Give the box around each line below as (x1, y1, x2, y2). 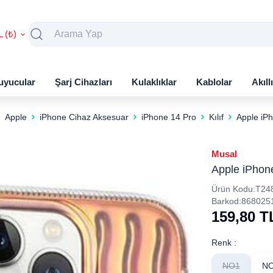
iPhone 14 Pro (141, 112, 196, 122)
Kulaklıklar (132, 76, 177, 87)
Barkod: (211, 196, 241, 206)
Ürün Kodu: (211, 184, 255, 194)
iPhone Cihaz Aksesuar (39, 112, 129, 122)
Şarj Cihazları (55, 76, 112, 87)
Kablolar (196, 76, 232, 87)
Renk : (211, 238, 236, 247)
